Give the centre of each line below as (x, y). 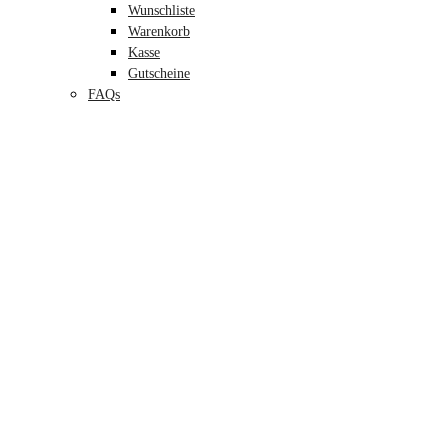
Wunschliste (161, 10)
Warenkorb (159, 31)
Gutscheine (159, 73)
